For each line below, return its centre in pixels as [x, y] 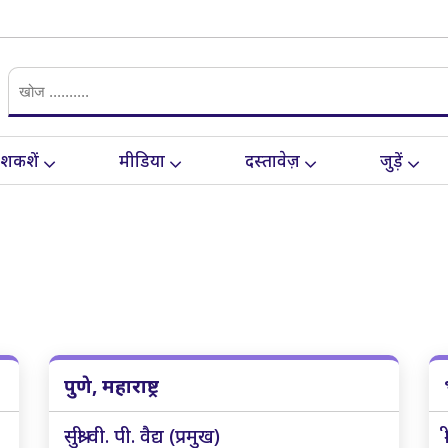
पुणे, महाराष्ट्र [111, 385]
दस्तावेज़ [272, 160]
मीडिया [142, 160]
